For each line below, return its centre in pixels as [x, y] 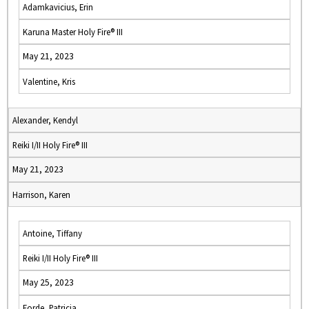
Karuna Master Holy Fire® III [73, 32]
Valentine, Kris [49, 81]
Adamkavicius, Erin [58, 7]
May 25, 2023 [48, 282]
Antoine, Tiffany [52, 233]
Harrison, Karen [41, 195]
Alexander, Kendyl [45, 120]
